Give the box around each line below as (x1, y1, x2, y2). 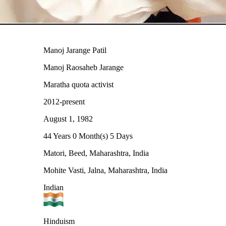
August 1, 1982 (43, 114, 93, 123)
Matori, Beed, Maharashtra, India (43, 148, 149, 157)
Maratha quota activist (43, 80, 114, 89)
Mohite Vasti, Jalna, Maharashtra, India (43, 165, 167, 175)
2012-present (43, 97, 85, 106)
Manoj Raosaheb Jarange (43, 63, 124, 72)
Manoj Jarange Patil (43, 45, 106, 54)
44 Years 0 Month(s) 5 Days (43, 131, 133, 140)
